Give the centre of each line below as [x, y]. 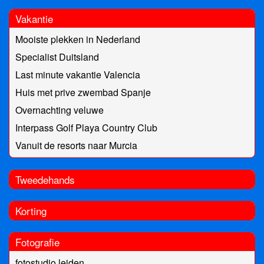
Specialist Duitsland [57, 57]
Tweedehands [45, 180]
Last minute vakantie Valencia [78, 75]
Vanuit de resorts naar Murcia [76, 146]
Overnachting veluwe [60, 110]
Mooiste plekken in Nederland [78, 39]
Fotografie [37, 242]
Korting [31, 211]
